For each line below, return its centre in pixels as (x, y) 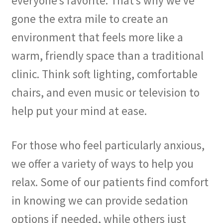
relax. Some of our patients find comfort (110, 182)
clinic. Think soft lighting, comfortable (104, 74)
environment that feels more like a (97, 37)
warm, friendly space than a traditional (107, 55)
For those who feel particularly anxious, (108, 145)
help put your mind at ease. (79, 111)
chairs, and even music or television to (105, 92)
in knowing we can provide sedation (100, 201)
